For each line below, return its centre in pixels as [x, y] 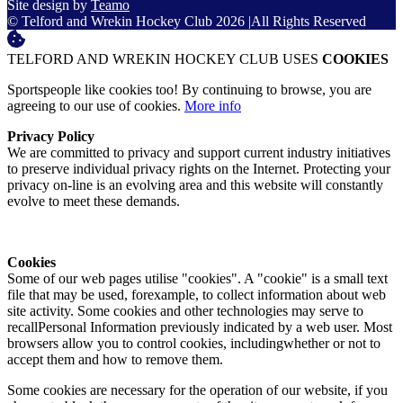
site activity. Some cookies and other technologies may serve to [185, 311]
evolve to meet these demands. [94, 201]
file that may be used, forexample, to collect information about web [197, 295]
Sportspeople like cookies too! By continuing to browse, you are [189, 90]
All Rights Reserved [309, 22]
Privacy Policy [51, 137]
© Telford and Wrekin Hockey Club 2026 [128, 22]
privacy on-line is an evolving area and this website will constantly [195, 185]
